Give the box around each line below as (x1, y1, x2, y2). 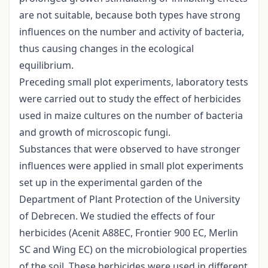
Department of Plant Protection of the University (19, 193, 240, 206)
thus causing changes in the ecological (19, 42, 194, 56)
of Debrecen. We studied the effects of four (19, 209, 215, 223)
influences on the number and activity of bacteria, (19, 25, 244, 39)
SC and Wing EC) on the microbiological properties (19, 243, 247, 257)
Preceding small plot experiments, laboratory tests (19, 75, 248, 89)
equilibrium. (19, 59, 74, 72)
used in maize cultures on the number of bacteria (19, 109, 243, 123)
